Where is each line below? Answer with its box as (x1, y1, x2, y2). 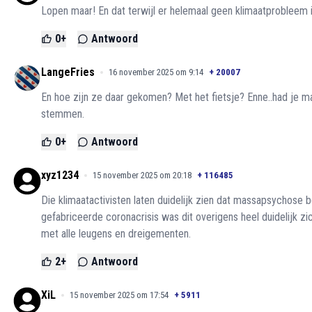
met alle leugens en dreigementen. (41, 227, 191, 241)
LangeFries (41, 65, 95, 79)
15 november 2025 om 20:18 (93, 170, 192, 181)
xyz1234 (41, 169, 79, 182)
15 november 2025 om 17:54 (70, 290, 169, 301)
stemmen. (41, 107, 84, 121)
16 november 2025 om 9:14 (109, 67, 203, 78)
